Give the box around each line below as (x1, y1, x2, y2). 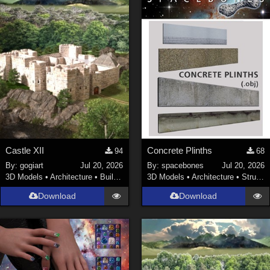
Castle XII (5, 145, 45, 156)
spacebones (161, 160, 204, 170)
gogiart (20, 160, 44, 170)
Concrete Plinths (146, 145, 212, 156)
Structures (241, 172, 256, 181)
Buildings (100, 172, 114, 181)
